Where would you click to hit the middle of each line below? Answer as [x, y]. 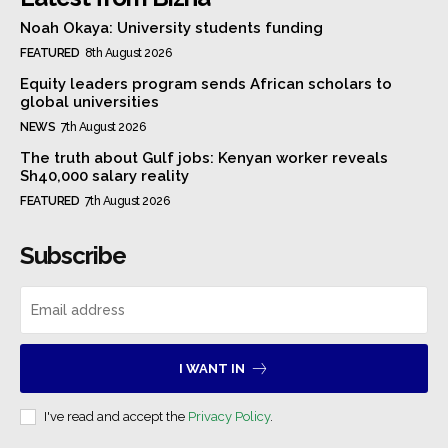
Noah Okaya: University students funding [171, 27]
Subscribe [73, 255]
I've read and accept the [116, 416]
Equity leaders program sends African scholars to [206, 83]
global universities [89, 101]
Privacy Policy [229, 416]
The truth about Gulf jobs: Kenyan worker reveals [204, 157]
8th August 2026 [127, 52]
